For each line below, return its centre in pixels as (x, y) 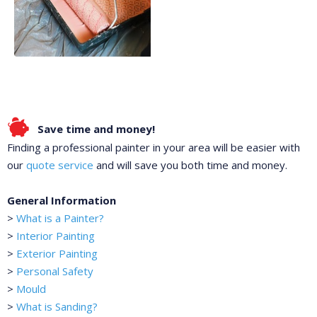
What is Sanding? (57, 307)
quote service (60, 165)
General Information (62, 201)
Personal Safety (55, 271)
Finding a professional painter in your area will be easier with (154, 148)
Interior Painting (56, 236)
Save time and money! (96, 129)
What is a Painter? (60, 218)
